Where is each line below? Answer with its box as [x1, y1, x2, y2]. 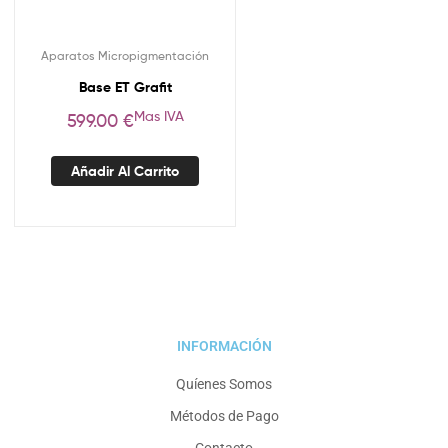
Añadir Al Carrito [71, 161, 179, 180]
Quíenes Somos [176, 376, 272, 393]
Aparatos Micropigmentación [41, 48, 209, 64]
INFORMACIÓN [176, 338, 272, 355]
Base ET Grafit [78, 78, 172, 97]
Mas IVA [133, 107, 184, 124]
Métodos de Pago [169, 408, 279, 425]
